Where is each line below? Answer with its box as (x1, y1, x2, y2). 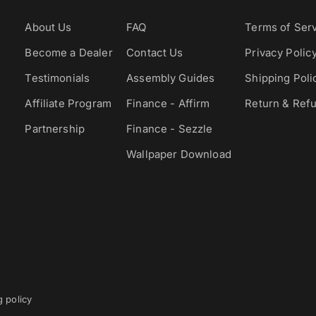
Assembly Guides (126, 71, 215, 85)
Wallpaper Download (126, 147, 231, 161)
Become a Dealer (25, 46, 113, 59)
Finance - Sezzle (126, 122, 213, 135)
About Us (25, 20, 72, 34)
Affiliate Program (25, 97, 111, 110)
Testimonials (25, 71, 90, 85)
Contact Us (126, 46, 183, 59)
